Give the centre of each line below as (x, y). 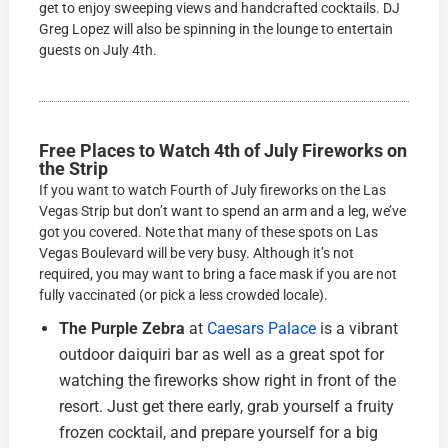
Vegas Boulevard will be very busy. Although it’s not (197, 253)
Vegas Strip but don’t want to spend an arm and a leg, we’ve (223, 211)
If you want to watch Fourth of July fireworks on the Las (213, 190)
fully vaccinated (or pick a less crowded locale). (185, 295)
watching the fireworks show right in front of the (228, 381)
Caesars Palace (262, 329)
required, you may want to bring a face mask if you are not (218, 274)
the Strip (74, 169)
